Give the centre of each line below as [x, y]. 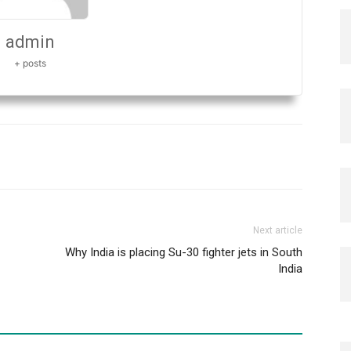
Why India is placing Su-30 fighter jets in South [184, 253]
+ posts [30, 63]
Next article [278, 231]
